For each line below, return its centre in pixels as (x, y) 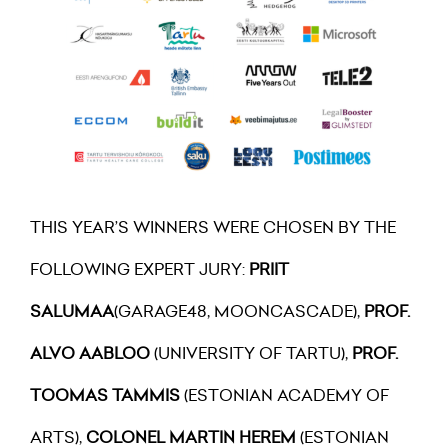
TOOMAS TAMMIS (105, 394)
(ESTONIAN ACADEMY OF (284, 394)
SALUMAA (72, 310)
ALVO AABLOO (90, 352)
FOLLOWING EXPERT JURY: (139, 268)
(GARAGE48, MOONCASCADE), (239, 310)
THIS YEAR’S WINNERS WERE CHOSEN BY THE (213, 226)
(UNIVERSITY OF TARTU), (251, 352)
